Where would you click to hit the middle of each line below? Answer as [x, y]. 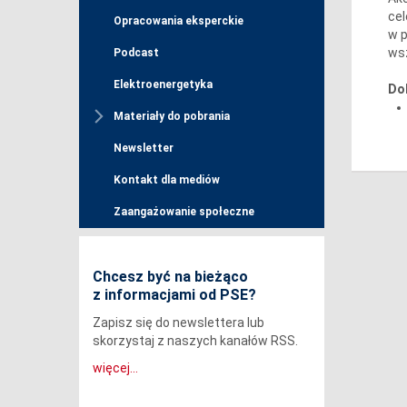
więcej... [115, 368]
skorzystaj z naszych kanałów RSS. [195, 341]
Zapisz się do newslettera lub [179, 323]
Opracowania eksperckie [179, 21]
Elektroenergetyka [163, 85]
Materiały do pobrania [172, 117]
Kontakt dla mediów [167, 180]
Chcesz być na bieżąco [170, 277]
